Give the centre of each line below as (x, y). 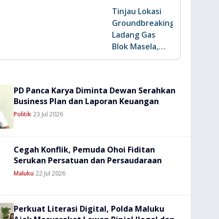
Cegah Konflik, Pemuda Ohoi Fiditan (84, 150)
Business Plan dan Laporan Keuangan (86, 101)
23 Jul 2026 (48, 114)
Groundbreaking (143, 23)
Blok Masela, (135, 46)
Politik (22, 114)
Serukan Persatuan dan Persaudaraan (88, 160)
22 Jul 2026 (51, 173)
